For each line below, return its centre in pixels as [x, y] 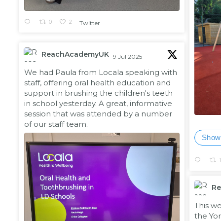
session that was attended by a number [98, 114]
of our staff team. [56, 124]
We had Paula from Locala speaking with [101, 73]
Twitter [90, 23]
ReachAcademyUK [75, 55]
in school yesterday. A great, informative [98, 104]
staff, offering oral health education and [97, 83]
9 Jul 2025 [128, 57]
